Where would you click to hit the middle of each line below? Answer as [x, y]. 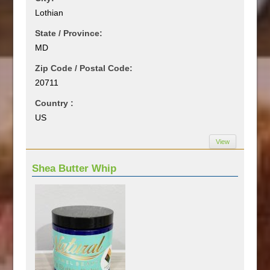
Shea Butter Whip [74, 168]
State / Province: [69, 33]
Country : [55, 103]
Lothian [49, 12]
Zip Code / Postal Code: [84, 68]
